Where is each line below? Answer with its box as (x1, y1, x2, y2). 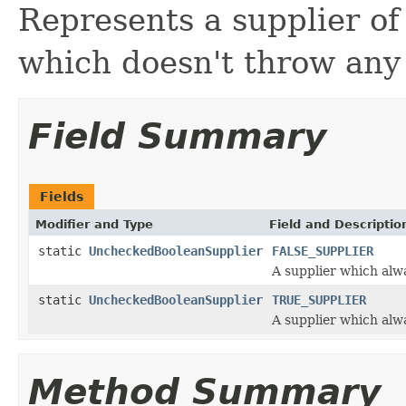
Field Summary (28, 115, 326, 157)
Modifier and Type (35, 217, 153, 231)
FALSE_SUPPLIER (272, 243, 373, 258)
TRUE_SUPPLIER (272, 292, 366, 307)
